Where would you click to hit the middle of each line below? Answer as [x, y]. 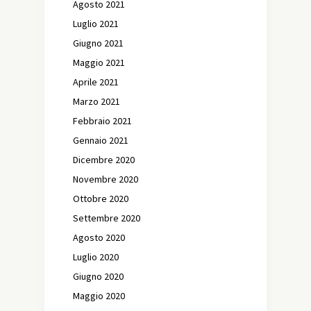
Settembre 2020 [107, 218]
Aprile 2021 [96, 82]
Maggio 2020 [99, 295]
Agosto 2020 [99, 237]
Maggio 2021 [99, 62]
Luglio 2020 [96, 257]
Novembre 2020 [106, 179]
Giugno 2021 [98, 43]
